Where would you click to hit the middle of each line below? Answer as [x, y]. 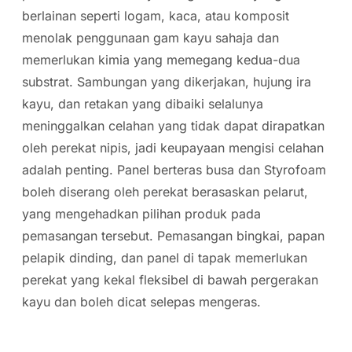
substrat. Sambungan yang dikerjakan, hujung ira [167, 82]
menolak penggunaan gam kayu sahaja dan [150, 38]
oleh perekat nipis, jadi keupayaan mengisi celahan [173, 148]
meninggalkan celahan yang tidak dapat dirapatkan [173, 126]
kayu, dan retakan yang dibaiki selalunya [143, 104]
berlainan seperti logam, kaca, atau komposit [156, 16]
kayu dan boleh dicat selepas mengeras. [141, 302]
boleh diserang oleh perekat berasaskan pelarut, [165, 192]
